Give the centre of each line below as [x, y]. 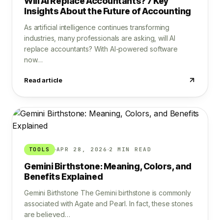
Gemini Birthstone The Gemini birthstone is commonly [108, 193]
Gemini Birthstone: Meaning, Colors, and [108, 166]
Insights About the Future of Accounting [108, 11]
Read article [43, 80]
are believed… [47, 215]
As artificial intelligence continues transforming [97, 27]
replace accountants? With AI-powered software [101, 49]
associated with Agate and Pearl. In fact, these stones [109, 204]
